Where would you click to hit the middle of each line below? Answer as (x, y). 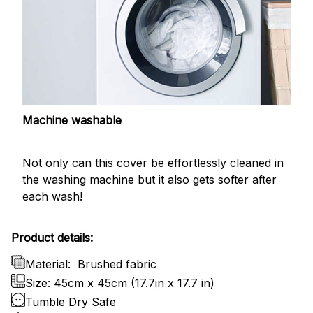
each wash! (52, 196)
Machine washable (74, 121)
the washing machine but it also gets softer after (150, 179)
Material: (50, 264)
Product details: (52, 237)
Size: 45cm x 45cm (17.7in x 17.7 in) (120, 283)
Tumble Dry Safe (71, 301)
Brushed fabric (117, 264)
